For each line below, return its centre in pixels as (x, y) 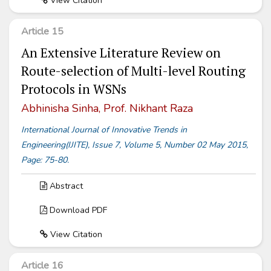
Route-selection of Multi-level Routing (133, 71)
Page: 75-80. (45, 160)
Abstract (65, 186)
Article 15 (42, 32)
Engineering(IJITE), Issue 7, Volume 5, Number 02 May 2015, (135, 145)
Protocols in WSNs (74, 89)
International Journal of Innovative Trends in (104, 130)
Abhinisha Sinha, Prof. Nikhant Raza (107, 109)
